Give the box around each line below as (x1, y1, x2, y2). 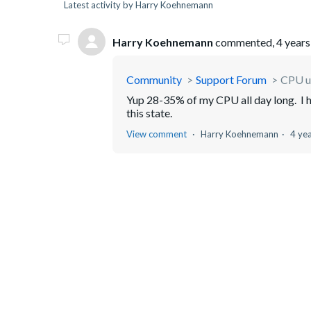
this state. (126, 106, 172, 119)
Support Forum (196, 73, 267, 86)
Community (126, 73, 182, 86)
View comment (126, 128, 187, 140)
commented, (213, 35, 276, 49)
